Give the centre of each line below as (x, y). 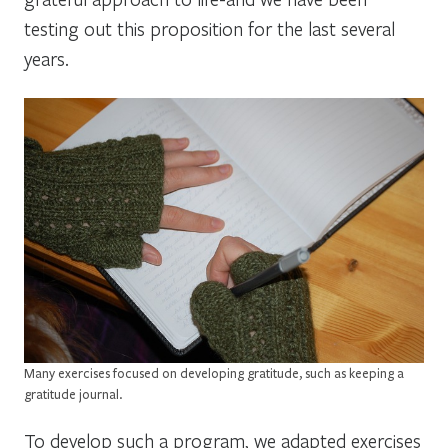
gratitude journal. (73, 394)
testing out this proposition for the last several (209, 28)
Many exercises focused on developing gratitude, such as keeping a (214, 373)
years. (46, 58)
